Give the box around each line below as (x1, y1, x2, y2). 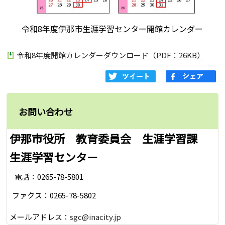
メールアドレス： (10, 211, 70, 222)
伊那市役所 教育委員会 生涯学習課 (10, 130, 209, 147)
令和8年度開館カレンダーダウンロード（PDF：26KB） (17, 50, 205, 61)
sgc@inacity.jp (70, 211, 122, 222)
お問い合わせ (19, 105, 73, 119)
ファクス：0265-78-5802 (12, 189, 96, 200)
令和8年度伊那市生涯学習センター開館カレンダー (22, 23, 203, 35)
